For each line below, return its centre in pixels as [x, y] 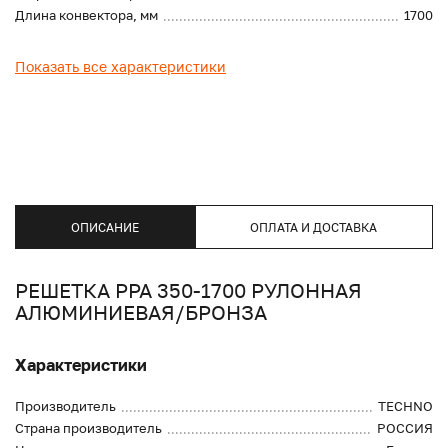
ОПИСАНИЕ [104, 227]
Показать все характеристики [120, 67]
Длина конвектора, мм [86, 15]
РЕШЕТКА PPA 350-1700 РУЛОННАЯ [188, 290]
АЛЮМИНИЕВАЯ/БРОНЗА [141, 312]
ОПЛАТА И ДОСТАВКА [314, 227]
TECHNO [405, 406]
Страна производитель [88, 428]
